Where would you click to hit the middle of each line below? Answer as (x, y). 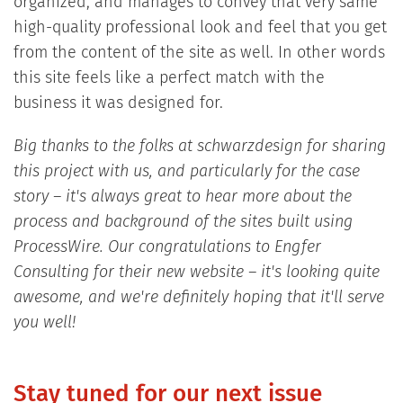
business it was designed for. (118, 103)
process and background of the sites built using (183, 222)
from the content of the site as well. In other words (199, 53)
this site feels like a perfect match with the (169, 78)
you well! (44, 322)
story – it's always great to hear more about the (182, 197)
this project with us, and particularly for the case (186, 171)
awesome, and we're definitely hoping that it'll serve (198, 297)
